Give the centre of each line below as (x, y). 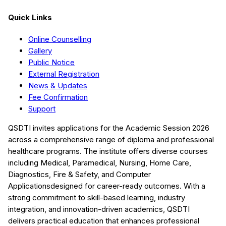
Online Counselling (60, 39)
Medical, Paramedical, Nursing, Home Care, (116, 162)
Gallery (40, 50)
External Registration (64, 74)
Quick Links (30, 17)
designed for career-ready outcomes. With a (128, 186)
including (23, 162)
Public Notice (51, 62)
